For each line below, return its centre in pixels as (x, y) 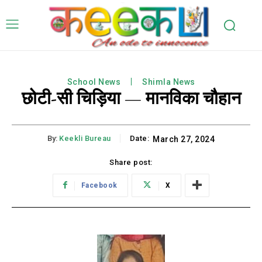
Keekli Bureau (85, 139)
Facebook (99, 185)
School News (94, 82)
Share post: (131, 162)
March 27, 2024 (184, 139)
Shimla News (169, 82)
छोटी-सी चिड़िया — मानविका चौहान (131, 98)
